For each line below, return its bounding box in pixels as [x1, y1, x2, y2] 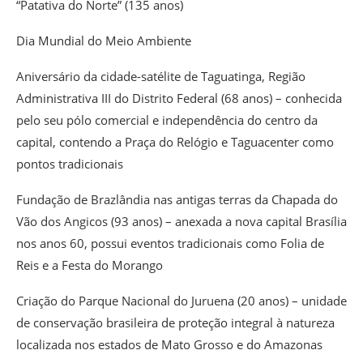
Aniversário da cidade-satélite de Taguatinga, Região [16, 68, 305, 85]
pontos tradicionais [16, 156, 123, 173]
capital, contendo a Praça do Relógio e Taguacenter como [16, 134, 334, 151]
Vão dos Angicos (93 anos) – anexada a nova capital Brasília [16, 213, 347, 230]
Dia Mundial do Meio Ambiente [16, 32, 191, 49]
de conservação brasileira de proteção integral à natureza [16, 314, 335, 331]
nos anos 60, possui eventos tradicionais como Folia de [16, 235, 324, 252]
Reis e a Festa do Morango [16, 257, 163, 274]
